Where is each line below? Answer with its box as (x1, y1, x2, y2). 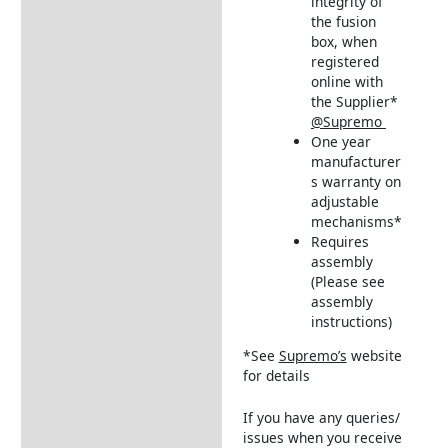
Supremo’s (278, 345, 347, 365)
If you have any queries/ (242, 407, 400, 427)
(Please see (310, 271, 385, 291)
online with (310, 71, 383, 91)
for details (242, 365, 310, 385)
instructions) (310, 311, 392, 331)
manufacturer (310, 151, 401, 171)
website (346, 345, 402, 365)
